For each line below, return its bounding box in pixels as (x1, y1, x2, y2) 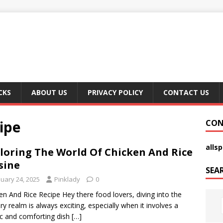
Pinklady (54, 175, 80, 184)
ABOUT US (31, 88, 67, 97)
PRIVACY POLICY (88, 88, 143, 97)
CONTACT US (163, 88, 209, 97)
